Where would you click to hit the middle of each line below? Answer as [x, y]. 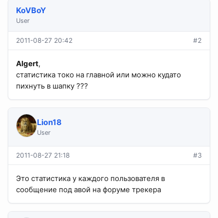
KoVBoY [31, 10]
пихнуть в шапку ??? [52, 86]
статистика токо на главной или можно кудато [99, 75]
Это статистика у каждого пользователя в [91, 179]
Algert [27, 64]
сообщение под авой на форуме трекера [89, 190]
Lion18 [49, 122]
